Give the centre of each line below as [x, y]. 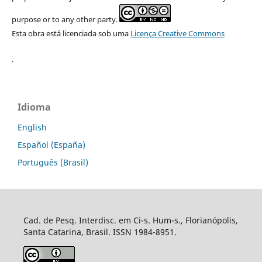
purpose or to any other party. [65, 20]
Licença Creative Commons [177, 34]
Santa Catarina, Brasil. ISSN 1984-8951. [100, 232]
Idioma [34, 107]
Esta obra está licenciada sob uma [71, 34]
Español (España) [51, 145]
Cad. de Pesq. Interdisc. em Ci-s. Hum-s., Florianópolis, [130, 220]
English [32, 127]
